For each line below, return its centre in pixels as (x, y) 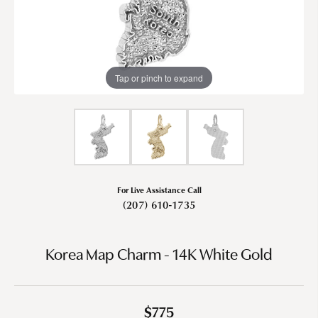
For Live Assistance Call (159, 189)
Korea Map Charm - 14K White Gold (159, 256)
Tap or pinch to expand (159, 77)
